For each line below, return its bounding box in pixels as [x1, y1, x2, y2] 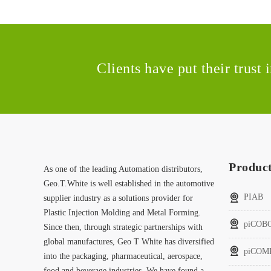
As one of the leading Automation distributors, [44, 165, 203, 174]
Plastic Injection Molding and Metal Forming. [44, 208, 203, 217]
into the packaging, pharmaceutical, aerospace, [44, 252, 203, 261]
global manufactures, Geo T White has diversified [44, 237, 214, 246]
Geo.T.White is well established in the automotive [44, 179, 214, 188]
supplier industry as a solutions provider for [44, 194, 193, 203]
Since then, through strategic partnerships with [44, 223, 203, 232]
